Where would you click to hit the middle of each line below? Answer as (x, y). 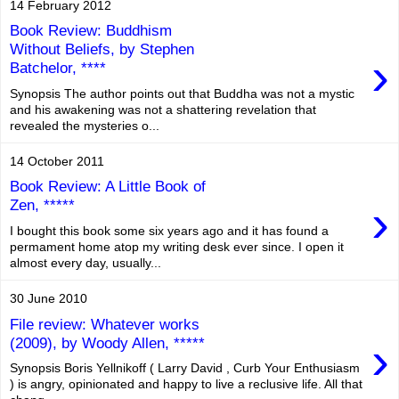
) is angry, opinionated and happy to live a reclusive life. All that (186, 384)
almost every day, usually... (85, 263)
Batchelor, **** (58, 68)
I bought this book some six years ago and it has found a (169, 231)
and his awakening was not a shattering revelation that (163, 109)
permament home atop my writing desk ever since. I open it (177, 247)
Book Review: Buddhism (91, 31)
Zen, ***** (42, 205)
